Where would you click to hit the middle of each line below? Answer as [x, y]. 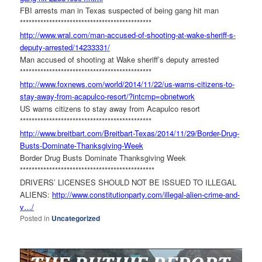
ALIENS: [36, 195]
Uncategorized [76, 218]
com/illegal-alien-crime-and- [194, 195]
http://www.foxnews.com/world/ [73, 84]
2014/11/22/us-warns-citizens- [175, 84]
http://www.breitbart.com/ [62, 133]
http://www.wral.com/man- [64, 35]
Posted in [35, 218]
